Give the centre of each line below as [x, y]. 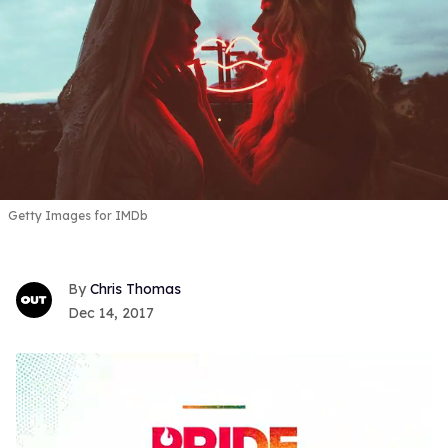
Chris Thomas [135, 289]
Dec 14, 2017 [111, 313]
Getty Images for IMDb [78, 215]
